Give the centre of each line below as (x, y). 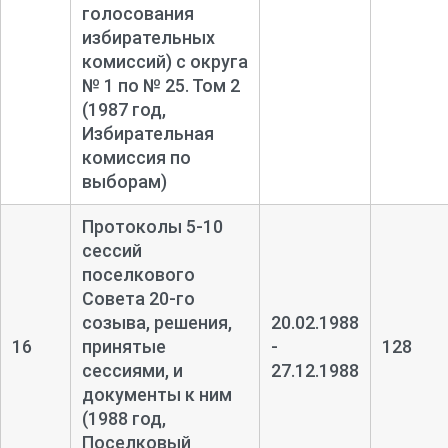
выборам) (124, 181)
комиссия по (136, 157)
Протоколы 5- (142, 226)
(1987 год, (123, 109)
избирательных (148, 37)
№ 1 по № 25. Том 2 (160, 85)
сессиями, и (132, 370)
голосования (137, 13)
